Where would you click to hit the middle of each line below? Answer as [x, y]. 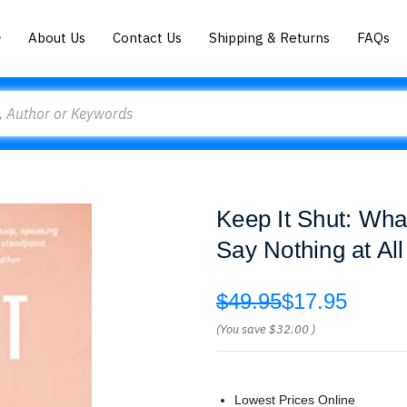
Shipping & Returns [270, 37]
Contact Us [148, 37]
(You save [241, 329]
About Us [57, 37]
